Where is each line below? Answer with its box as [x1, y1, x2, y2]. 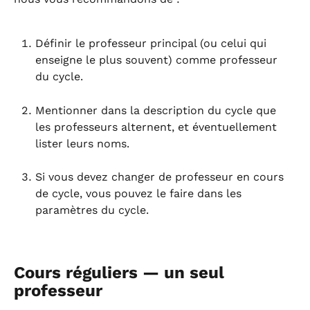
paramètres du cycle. [35, 203, 149, 217]
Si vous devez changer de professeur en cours [35, 170, 287, 184]
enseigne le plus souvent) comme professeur [35, 53, 281, 67]
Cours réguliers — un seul [14, 263, 229, 283]
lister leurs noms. [35, 136, 129, 150]
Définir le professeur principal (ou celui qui [35, 37, 270, 51]
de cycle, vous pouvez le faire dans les [35, 187, 245, 201]
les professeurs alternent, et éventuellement [35, 120, 280, 134]
